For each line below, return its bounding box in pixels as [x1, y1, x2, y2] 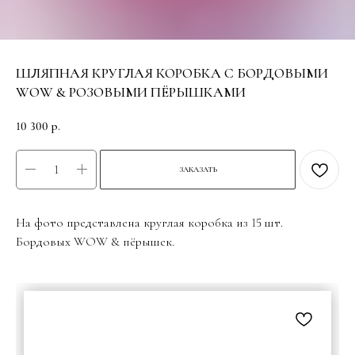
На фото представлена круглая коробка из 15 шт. [16, 214, 283, 231]
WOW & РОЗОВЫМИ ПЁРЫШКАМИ [16, 83, 246, 101]
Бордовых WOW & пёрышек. [16, 233, 174, 250]
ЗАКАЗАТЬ [178, 164, 217, 174]
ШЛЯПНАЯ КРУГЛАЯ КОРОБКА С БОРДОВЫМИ [16, 64, 328, 82]
